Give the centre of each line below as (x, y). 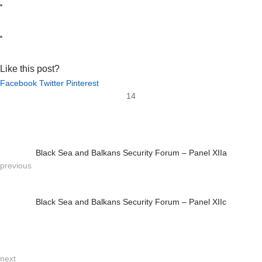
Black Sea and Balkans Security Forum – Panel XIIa (131, 152)
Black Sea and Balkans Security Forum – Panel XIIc (131, 201)
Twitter (51, 83)
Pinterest (82, 83)
